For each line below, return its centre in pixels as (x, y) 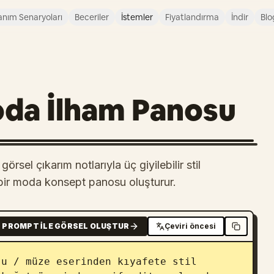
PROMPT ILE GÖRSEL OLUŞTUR (66, 226)
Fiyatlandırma (192, 17)
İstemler (137, 17)
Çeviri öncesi (191, 226)
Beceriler (92, 17)
